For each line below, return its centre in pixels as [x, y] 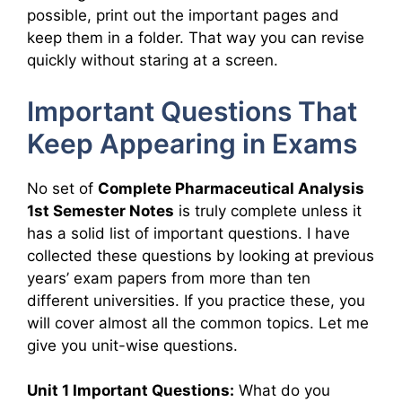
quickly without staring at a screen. [153, 61]
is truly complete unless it [268, 210]
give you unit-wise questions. [132, 345]
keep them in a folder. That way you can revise [196, 38]
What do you [282, 391]
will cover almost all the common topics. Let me [198, 323]
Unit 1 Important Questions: [131, 391]
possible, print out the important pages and [183, 16]
